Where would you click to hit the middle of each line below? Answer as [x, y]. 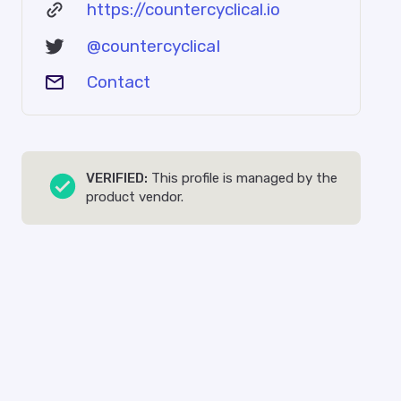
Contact [119, 82]
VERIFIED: [117, 178]
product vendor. [135, 197]
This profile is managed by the [243, 178]
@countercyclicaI [154, 46]
